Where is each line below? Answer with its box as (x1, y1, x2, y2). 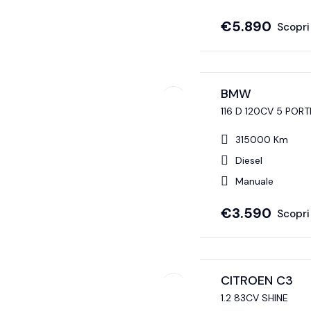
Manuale (235, 175, 274, 188)
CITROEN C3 (220, 272, 293, 289)
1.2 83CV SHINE (220, 292, 288, 305)
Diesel (235, 154, 262, 167)
